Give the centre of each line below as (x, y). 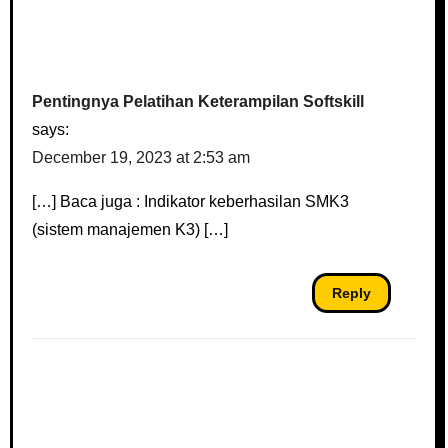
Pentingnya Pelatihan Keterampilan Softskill (198, 101)
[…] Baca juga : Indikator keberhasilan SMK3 (191, 201)
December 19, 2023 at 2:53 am (141, 157)
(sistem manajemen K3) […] (130, 229)
